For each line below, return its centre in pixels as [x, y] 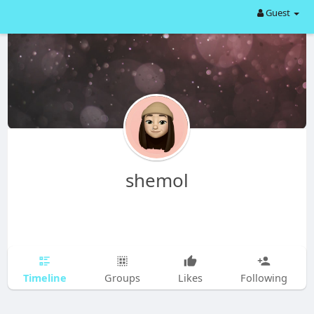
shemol [157, 180]
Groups [122, 278]
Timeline [45, 277]
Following [264, 278]
